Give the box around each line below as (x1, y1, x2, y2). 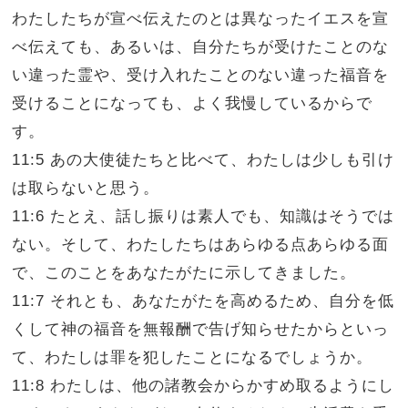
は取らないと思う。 (12, 179, 160, 197)
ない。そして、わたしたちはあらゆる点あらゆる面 (12, 236, 390, 253)
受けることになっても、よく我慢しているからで (12, 95, 373, 112)
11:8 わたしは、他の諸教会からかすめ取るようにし (12, 377, 395, 394)
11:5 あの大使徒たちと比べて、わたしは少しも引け (12, 151, 395, 168)
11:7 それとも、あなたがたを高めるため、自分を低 (12, 292, 395, 310)
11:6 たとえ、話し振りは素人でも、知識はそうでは (12, 208, 395, 225)
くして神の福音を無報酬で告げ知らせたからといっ (12, 321, 390, 338)
